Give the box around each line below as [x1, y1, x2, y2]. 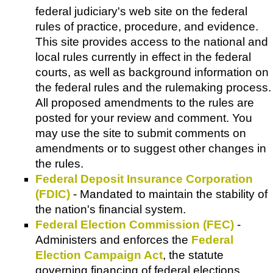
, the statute [163, 249, 224, 262]
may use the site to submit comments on [35, 127, 246, 140]
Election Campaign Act [35, 249, 163, 262]
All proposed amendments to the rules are [35, 96, 254, 110]
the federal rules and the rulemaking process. [35, 81, 271, 94]
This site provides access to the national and [35, 35, 268, 49]
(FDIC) [35, 188, 70, 201]
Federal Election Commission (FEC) [35, 218, 234, 232]
